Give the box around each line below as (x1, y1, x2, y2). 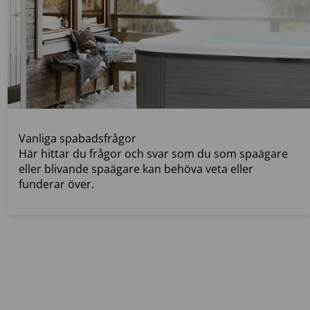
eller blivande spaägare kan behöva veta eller (18, 161, 253, 177)
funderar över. (18, 176, 94, 192)
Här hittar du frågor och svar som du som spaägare (18, 146, 288, 162)
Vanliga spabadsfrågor (18, 131, 136, 147)
